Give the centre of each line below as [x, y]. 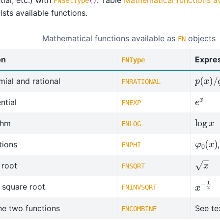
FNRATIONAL [141, 82]
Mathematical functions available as [110, 39]
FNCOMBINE [139, 209]
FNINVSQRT [139, 187]
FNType [133, 60]
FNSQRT [133, 166]
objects [201, 39]
